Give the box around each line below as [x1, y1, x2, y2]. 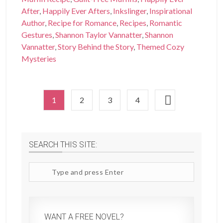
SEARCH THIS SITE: [29, 140, 98, 150]
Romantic [149, 18, 183, 28]
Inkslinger [113, 6, 147, 16]
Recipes [119, 18, 147, 28]
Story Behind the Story [58, 42, 134, 52]
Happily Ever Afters [42, 6, 111, 16]
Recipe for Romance [48, 18, 117, 28]
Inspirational [149, 6, 193, 16]
